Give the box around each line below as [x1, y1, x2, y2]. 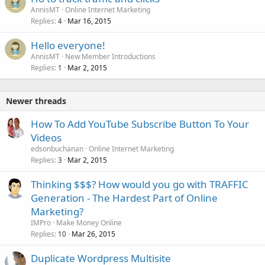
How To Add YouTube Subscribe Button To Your [31, 117, 249, 131]
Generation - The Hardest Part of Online [31, 191, 218, 205]
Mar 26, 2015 [72, 229, 115, 240]
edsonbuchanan [31, 144, 83, 154]
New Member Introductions [65, 51, 156, 62]
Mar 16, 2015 [67, 16, 111, 27]
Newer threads [6, 95, 66, 107]
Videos [31, 131, 62, 145]
